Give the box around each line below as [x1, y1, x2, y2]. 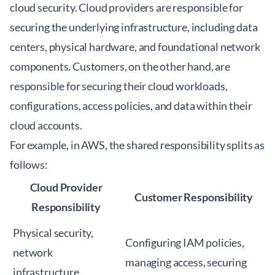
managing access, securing [125, 255, 247, 269]
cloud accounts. [10, 118, 82, 132]
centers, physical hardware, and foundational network [10, 40, 260, 53]
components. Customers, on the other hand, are [10, 60, 230, 73]
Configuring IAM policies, [125, 236, 244, 249]
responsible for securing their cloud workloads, [10, 79, 228, 93]
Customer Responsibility [134, 190, 254, 204]
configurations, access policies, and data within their [10, 99, 252, 112]
